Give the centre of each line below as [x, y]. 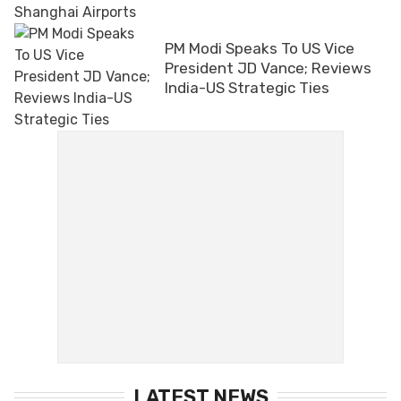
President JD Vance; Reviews [268, 68]
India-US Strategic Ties [247, 87]
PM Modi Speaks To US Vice [260, 48]
